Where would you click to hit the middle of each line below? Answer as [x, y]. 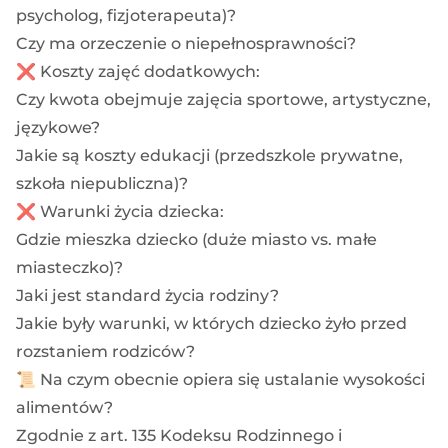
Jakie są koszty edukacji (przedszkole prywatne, [209, 155]
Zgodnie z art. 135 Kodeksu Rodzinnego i [179, 435]
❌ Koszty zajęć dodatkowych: [138, 71]
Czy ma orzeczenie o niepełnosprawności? [186, 43]
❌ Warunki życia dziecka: [120, 211]
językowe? [58, 127]
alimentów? [64, 407]
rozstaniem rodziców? [105, 351]
